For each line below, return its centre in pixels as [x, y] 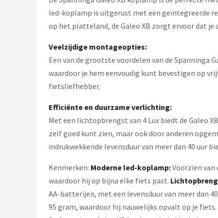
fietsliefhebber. [74, 86]
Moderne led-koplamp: [131, 167]
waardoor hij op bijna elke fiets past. [109, 181]
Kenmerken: [70, 167]
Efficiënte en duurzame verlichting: [110, 107]
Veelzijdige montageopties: [98, 47]
